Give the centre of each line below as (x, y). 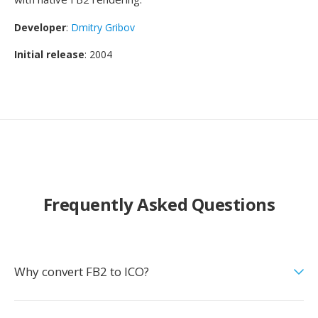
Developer (40, 27)
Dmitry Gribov (103, 27)
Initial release (49, 54)
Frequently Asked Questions (159, 204)
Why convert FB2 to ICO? (82, 272)
